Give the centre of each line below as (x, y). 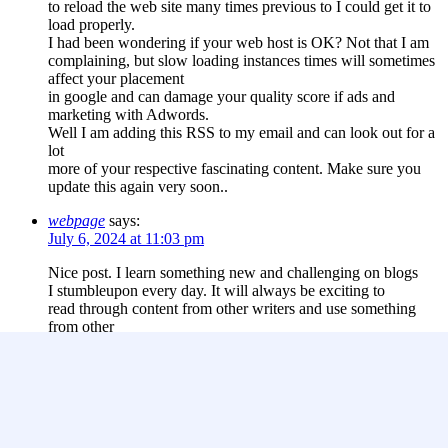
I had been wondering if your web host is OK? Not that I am (238, 43)
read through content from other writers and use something (232, 309)
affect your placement (116, 79)
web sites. (79, 345)
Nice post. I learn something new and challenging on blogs (233, 273)
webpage (76, 221)
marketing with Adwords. (128, 115)
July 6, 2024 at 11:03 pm (126, 239)
